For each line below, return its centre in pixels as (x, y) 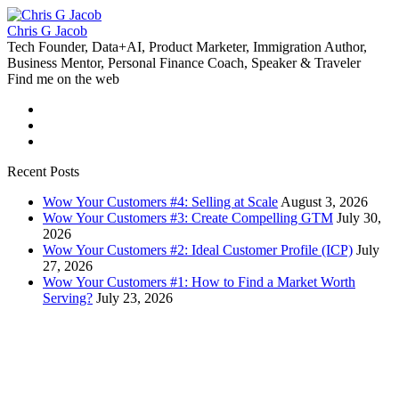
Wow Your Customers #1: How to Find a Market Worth (199, 282)
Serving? (68, 298)
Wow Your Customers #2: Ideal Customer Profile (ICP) (198, 250)
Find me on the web (63, 79)
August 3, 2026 (324, 202)
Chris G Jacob (47, 31)
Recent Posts (43, 171)
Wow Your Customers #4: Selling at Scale (160, 202)
